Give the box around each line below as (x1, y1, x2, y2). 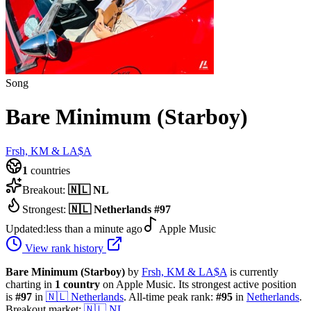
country (63, 278, 100, 290)
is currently (230, 265, 278, 278)
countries (28, 164, 70, 176)
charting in (6, 278, 55, 290)
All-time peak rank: (126, 290, 216, 303)
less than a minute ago (46, 222, 142, 235)
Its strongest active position (176, 278, 296, 290)
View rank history (22, 242, 106, 254)
